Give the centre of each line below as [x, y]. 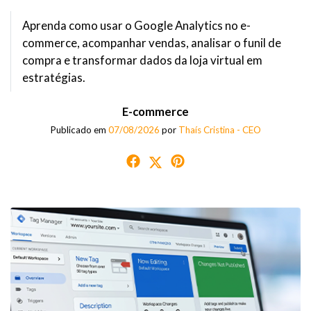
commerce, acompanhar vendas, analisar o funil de [152, 42]
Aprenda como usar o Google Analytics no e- [136, 25]
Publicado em [79, 129]
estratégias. [54, 77]
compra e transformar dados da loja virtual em [142, 60]
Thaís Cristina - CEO [219, 129]
